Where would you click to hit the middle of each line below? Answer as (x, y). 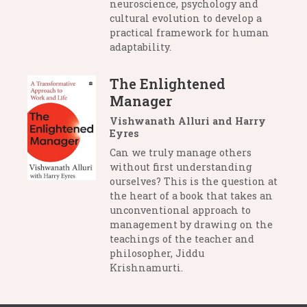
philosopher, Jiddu (157, 254)
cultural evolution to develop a (186, 19)
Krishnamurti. (146, 268)
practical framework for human (189, 33)
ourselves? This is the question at (194, 182)
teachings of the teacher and (182, 239)
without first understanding (181, 167)
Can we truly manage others (181, 153)
